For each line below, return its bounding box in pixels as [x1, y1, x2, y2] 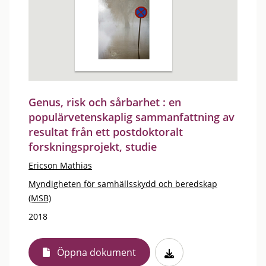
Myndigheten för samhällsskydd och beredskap [28, 178, 217, 189]
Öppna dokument [57, 246, 136, 259]
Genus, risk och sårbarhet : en [28, 95, 181, 109]
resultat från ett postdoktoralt [28, 125, 183, 139]
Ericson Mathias [28, 160, 92, 171]
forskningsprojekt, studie [28, 140, 157, 154]
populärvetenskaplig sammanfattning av [28, 110, 235, 124]
